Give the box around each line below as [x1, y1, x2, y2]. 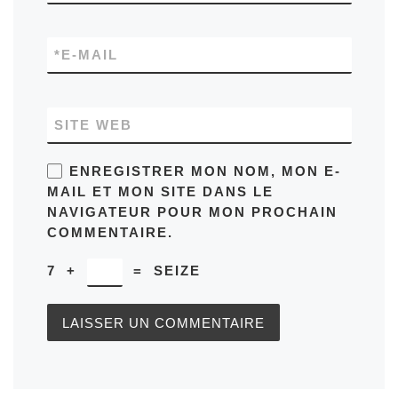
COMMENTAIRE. [46, 224, 173, 240]
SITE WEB [53, 116, 132, 132]
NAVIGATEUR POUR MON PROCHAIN [46, 203, 338, 219]
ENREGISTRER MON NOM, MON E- [68, 163, 341, 179]
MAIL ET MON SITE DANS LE [46, 183, 274, 199]
